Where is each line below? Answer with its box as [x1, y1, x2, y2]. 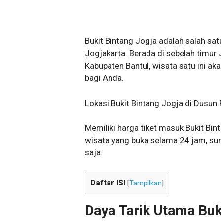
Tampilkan [129, 179, 162, 187]
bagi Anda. [85, 73, 124, 83]
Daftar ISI [90, 178, 125, 187]
